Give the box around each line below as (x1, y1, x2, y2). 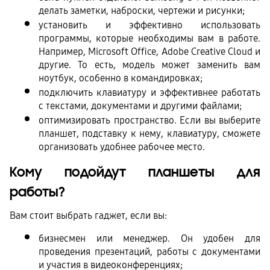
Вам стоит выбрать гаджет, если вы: (10, 210, 167, 222)
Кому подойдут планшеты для (10, 163, 260, 181)
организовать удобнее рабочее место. (39, 140, 207, 152)
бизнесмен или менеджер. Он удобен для (39, 232, 260, 244)
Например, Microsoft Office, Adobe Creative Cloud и (39, 45, 260, 57)
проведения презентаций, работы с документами (39, 245, 260, 257)
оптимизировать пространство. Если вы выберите (39, 114, 260, 126)
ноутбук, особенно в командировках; (39, 72, 202, 84)
